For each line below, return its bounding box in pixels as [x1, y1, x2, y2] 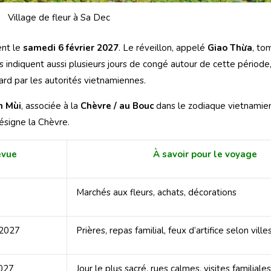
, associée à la [21, 99, 80, 112]
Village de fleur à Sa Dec [8, 11, 111, 24]
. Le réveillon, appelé [119, 41, 207, 54]
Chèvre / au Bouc [80, 99, 154, 112]
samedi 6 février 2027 [23, 41, 119, 54]
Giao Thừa [207, 41, 252, 54]
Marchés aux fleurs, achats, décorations [76, 186, 237, 198]
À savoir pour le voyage [153, 148, 257, 160]
